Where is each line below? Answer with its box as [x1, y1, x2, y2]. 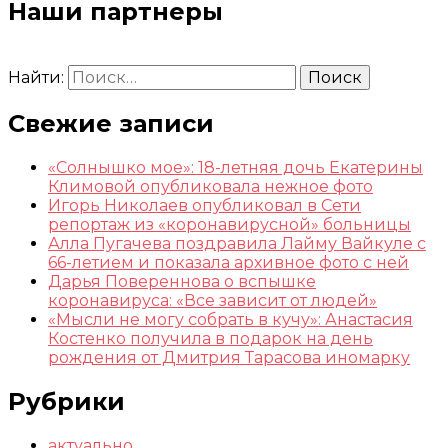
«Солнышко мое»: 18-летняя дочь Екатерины [48, 158, 423, 178]
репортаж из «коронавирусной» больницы [48, 215, 411, 235]
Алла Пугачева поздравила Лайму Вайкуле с [48, 234, 426, 254]
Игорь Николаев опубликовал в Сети [48, 196, 361, 216]
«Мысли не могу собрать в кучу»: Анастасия [48, 310, 413, 330]
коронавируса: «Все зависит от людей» [48, 291, 377, 311]
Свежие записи [8, 109, 214, 139]
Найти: [8, 67, 64, 87]
